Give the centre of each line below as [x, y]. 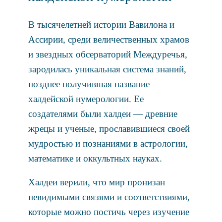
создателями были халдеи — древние [103, 114]
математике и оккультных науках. [95, 159]
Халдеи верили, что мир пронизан [96, 182]
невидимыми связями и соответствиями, [109, 197]
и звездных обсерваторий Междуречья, [108, 55]
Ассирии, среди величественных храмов [109, 40]
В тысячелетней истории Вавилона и [101, 25]
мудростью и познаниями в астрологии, [108, 144]
